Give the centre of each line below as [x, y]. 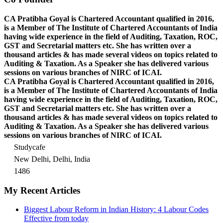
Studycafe [30, 147]
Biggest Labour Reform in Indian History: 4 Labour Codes [116, 210]
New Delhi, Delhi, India [52, 159]
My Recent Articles [42, 190]
